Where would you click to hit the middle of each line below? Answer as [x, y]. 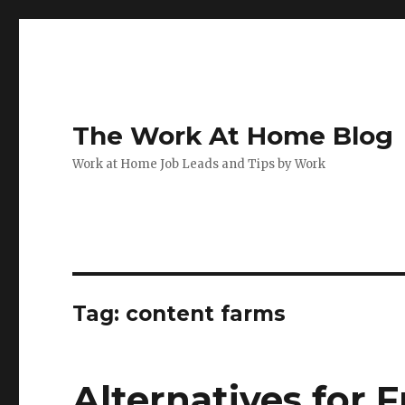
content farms [206, 314]
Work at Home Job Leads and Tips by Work [199, 164]
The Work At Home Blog [233, 136]
